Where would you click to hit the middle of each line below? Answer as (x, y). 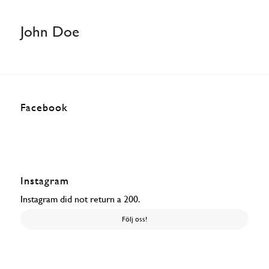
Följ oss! (134, 219)
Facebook (44, 107)
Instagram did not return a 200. (80, 199)
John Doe (50, 31)
